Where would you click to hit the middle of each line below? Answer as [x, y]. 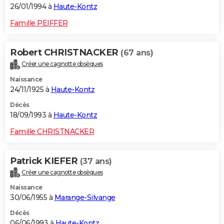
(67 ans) [137, 52]
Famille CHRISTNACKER [52, 131]
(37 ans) [96, 161]
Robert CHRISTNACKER [65, 52]
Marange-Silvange [85, 198]
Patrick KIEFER [45, 161]
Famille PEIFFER [39, 23]
